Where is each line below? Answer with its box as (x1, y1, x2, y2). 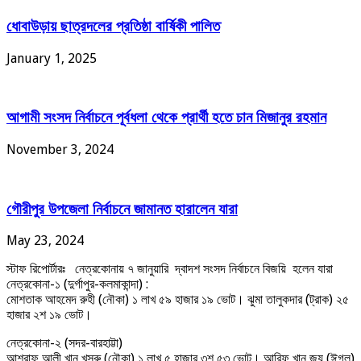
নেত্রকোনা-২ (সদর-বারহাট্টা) (6, 335, 122, 351)
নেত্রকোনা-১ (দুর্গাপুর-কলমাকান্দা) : (6, 276, 148, 293)
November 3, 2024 (6, 141, 114, 157)
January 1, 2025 (6, 50, 97, 66)
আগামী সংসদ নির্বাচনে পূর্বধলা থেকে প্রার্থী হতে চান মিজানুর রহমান (6, 109, 326, 127)
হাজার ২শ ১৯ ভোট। (6, 307, 92, 323)
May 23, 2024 (6, 233, 84, 249)
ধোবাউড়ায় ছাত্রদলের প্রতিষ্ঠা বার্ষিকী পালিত (6, 17, 220, 35)
